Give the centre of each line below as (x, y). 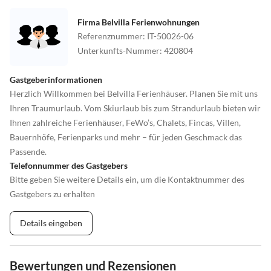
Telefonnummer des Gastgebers (69, 165)
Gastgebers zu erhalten (52, 194)
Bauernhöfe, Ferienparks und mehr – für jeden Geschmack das (126, 137)
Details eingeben (51, 223)
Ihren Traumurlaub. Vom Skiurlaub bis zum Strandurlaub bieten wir (135, 108)
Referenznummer (110, 36)
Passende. (28, 151)
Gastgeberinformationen (56, 79)
